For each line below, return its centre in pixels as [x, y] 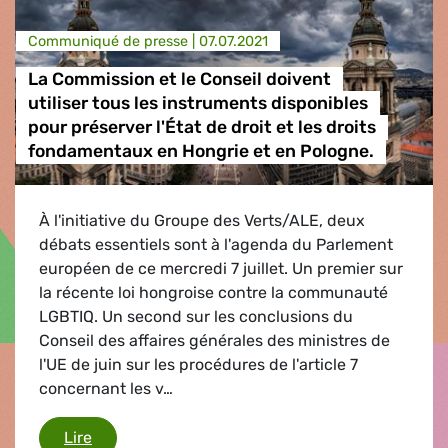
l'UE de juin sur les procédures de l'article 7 [198, 364]
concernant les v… [106, 388]
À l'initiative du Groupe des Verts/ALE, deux [202, 220]
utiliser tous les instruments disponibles [197, 103]
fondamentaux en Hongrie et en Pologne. [200, 151]
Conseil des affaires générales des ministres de [214, 340]
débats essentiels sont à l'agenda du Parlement [216, 244]
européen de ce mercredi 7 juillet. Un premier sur [221, 268]
